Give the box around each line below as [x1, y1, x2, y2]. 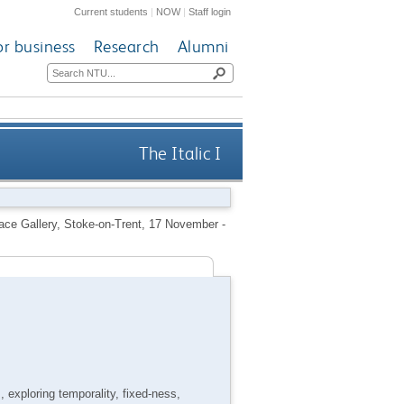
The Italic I [139, 143, 222, 165]
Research [93, 36, 160, 58]
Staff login [188, 5, 232, 17]
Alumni [177, 36, 229, 58]
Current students [74, 5, 149, 17]
